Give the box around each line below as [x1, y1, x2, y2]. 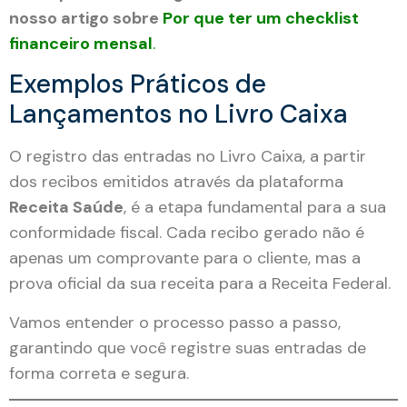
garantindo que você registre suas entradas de [9, 336, 366, 359]
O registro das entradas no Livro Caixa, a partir [9, 145, 366, 168]
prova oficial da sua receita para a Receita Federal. [9, 273, 391, 295]
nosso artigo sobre [9, 6, 163, 29]
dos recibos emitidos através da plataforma [9, 171, 343, 194]
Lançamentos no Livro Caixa [9, 97, 348, 132]
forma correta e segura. [9, 362, 189, 384]
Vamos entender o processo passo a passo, [9, 311, 341, 333]
